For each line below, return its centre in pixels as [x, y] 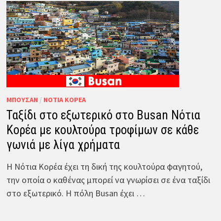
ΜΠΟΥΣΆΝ [22, 99]
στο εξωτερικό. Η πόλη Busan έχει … [75, 193]
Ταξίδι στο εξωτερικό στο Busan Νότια [103, 115]
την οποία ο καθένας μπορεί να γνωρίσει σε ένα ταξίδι [108, 180]
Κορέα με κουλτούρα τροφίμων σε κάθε [102, 130]
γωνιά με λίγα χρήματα [63, 145]
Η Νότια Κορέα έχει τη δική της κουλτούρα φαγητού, [104, 166]
